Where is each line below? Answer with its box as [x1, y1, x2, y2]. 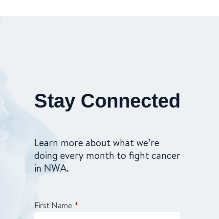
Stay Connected [34, 90, 180, 111]
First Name [34, 200, 72, 211]
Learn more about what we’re [34, 136, 159, 149]
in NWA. [34, 161, 69, 175]
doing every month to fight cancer [34, 149, 180, 162]
